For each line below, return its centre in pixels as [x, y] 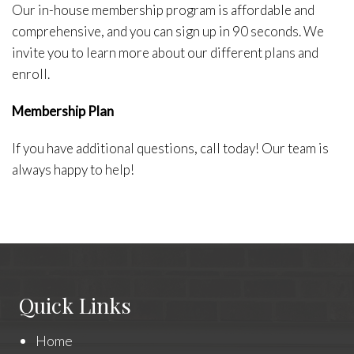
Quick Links [75, 305]
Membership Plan [63, 111]
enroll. [31, 74]
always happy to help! [73, 170]
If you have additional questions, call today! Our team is [170, 149]
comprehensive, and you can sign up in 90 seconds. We [168, 32]
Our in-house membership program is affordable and [163, 10]
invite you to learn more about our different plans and [165, 53]
